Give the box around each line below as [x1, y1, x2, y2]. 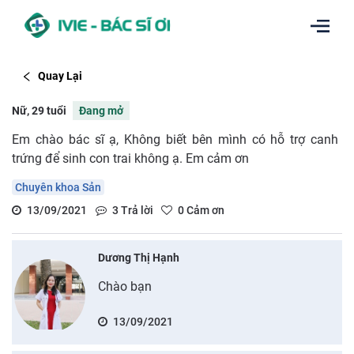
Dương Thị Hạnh [97, 250, 179, 264]
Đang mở [79, 104, 123, 117]
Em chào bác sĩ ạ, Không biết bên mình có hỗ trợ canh [12, 131, 338, 147]
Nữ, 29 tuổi [12, 104, 66, 117]
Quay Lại [37, 70, 82, 83]
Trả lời [118, 203, 153, 217]
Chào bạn [97, 278, 152, 294]
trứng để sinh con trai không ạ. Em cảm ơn [12, 150, 249, 166]
